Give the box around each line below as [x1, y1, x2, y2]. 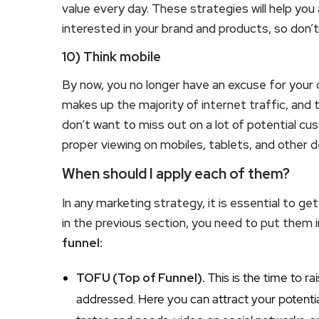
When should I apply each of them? [62, 164, 290, 183]
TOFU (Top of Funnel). [76, 269, 205, 286]
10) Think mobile [62, 48, 161, 65]
